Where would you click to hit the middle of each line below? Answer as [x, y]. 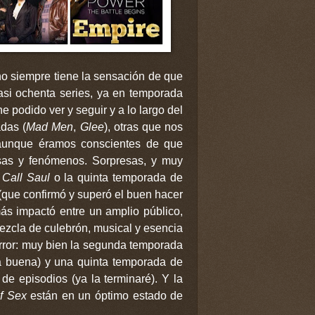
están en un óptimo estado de [105, 295]
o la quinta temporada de [116, 177]
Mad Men [50, 127]
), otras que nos [143, 127]
